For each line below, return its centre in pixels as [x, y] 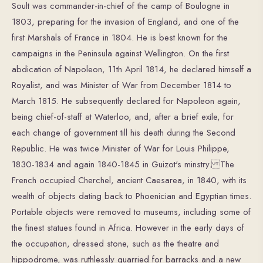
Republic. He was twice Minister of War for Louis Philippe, [121, 148]
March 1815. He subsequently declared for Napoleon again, [126, 101]
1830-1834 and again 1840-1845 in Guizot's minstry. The [123, 164]
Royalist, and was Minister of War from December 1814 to [122, 85]
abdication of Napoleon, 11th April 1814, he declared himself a [131, 69]
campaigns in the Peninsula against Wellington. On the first [120, 53]
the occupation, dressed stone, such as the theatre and [115, 243]
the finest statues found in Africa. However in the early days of [128, 227]
